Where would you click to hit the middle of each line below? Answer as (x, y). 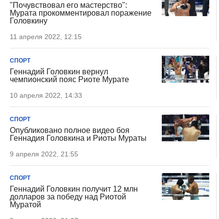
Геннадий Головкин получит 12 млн (74, 189)
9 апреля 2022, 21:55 (44, 154)
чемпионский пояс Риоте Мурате (69, 79)
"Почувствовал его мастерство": (68, 5)
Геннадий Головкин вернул (59, 72)
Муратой (25, 205)
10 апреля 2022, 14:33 (46, 95)
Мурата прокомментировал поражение (81, 13)
